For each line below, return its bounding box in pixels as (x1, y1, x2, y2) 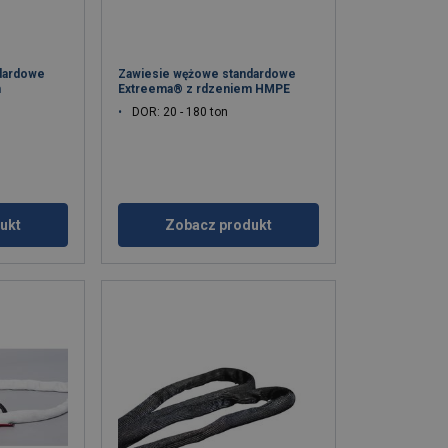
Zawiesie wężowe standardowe (118, 67, 297, 82)
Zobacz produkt (165, 217, 273, 234)
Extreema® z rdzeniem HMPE (118, 82, 291, 97)
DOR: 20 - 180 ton (132, 105, 229, 120)
